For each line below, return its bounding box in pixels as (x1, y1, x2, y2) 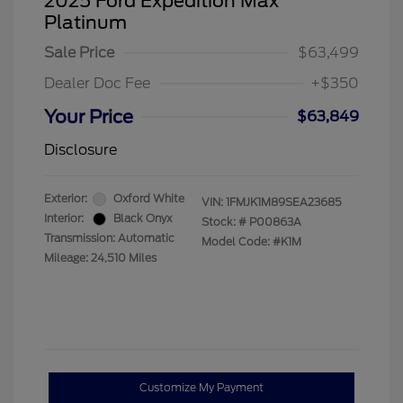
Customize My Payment (139, 381, 264, 395)
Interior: (44, 211, 84, 225)
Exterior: (44, 192, 87, 205)
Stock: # (201, 215, 246, 228)
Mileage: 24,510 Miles (44, 251, 157, 264)
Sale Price (44, 44, 114, 61)
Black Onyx (113, 211, 172, 225)
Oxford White (113, 192, 184, 205)
